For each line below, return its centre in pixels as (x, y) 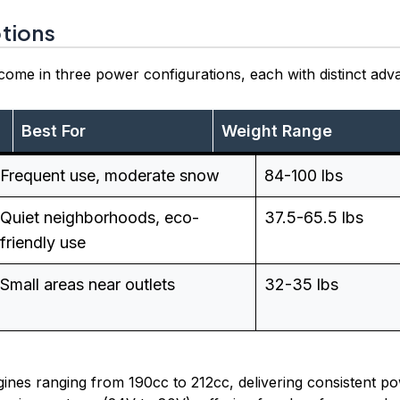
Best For (54, 131)
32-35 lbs (301, 285)
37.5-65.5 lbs (314, 218)
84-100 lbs (304, 176)
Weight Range (277, 131)
